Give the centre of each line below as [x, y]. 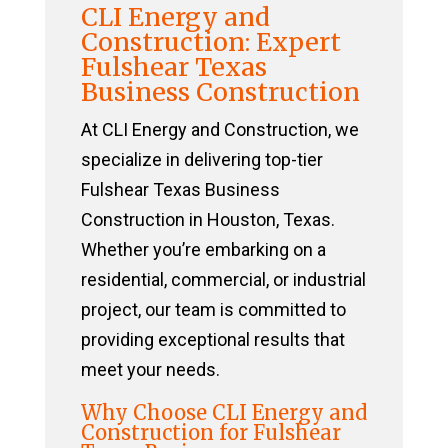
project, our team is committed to [213, 310]
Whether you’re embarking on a [203, 250]
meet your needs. [150, 370]
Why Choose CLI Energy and [223, 413]
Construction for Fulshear [210, 433]
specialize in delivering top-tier [201, 160]
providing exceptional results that [212, 340]
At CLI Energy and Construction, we [219, 130]
